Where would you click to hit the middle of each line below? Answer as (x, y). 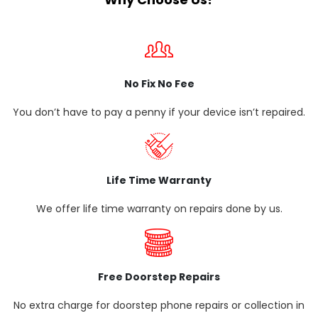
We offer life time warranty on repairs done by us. (159, 209)
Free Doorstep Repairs (159, 277)
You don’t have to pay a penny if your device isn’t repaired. (159, 112)
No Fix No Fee (159, 84)
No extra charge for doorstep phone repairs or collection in (159, 305)
